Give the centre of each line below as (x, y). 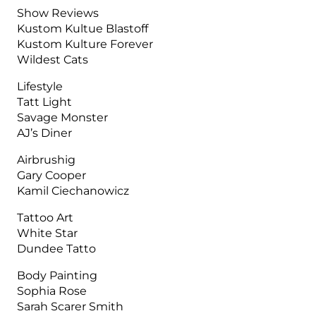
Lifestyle (40, 86)
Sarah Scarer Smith (71, 306)
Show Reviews (58, 12)
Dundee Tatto (57, 249)
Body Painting (57, 275)
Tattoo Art (45, 218)
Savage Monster (63, 117)
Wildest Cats (53, 59)
